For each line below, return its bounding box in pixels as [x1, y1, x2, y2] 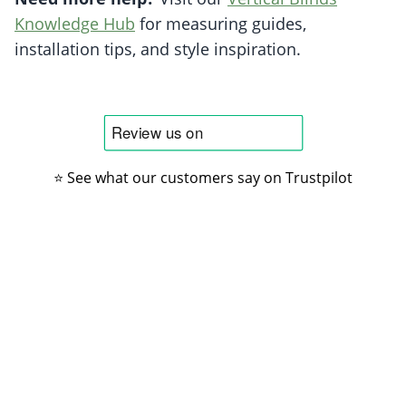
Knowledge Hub [14, 13, 135, 35]
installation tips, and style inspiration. [14, 38, 301, 61]
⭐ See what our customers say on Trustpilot [53, 168, 353, 188]
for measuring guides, [135, 13, 306, 35]
